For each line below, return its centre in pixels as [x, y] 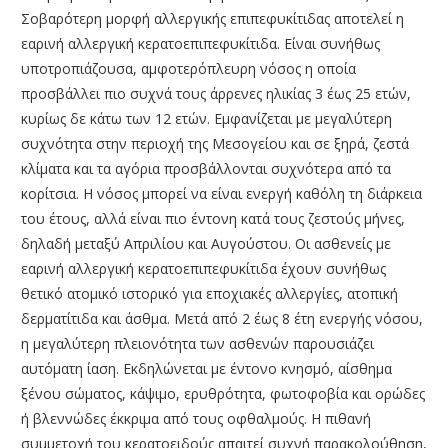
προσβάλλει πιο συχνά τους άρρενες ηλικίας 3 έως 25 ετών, [216, 93]
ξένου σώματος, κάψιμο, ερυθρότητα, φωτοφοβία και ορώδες [223, 393]
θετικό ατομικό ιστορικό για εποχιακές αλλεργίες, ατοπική [209, 293]
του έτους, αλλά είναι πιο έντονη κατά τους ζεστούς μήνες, [213, 218]
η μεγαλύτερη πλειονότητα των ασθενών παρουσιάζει [197, 343]
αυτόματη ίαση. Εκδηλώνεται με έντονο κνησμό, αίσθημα [206, 368]
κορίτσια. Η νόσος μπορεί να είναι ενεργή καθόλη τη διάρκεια [221, 193]
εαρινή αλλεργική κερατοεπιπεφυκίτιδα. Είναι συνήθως [200, 43]
